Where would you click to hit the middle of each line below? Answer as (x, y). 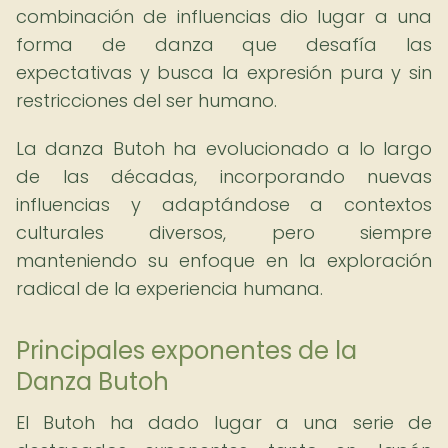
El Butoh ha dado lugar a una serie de (224, 422)
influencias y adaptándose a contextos (224, 204)
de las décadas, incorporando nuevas (224, 176)
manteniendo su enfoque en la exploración (224, 260)
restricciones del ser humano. (146, 100)
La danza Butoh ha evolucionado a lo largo (224, 148)
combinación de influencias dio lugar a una (224, 16)
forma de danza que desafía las (224, 44)
